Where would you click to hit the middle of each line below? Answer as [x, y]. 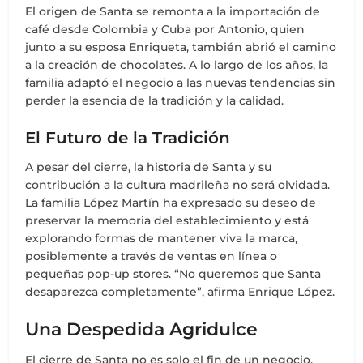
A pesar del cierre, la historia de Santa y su [149, 167]
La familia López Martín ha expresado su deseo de [171, 203]
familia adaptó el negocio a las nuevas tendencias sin [181, 83]
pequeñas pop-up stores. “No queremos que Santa [173, 274]
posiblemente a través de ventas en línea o [152, 256]
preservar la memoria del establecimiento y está [167, 221]
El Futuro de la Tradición [128, 138]
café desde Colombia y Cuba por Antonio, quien [165, 30]
